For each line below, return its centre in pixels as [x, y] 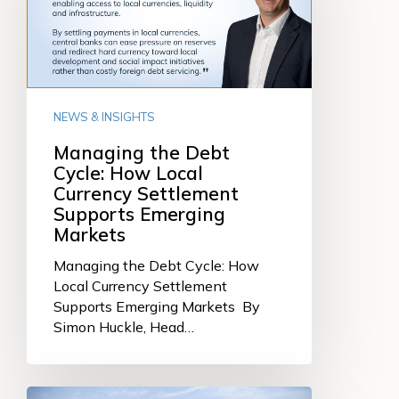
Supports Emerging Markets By [157, 306]
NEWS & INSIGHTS [104, 116]
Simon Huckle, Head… [124, 326]
